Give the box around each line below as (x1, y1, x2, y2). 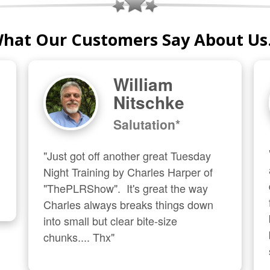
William (113, 72, 174, 96)
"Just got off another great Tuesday (43, 148, 212, 163)
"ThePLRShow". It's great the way (43, 180, 209, 196)
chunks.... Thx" (43, 229, 115, 245)
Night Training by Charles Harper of (43, 164, 213, 180)
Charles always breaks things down (43, 196, 214, 212)
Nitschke (113, 90, 185, 115)
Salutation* (113, 115, 181, 133)
